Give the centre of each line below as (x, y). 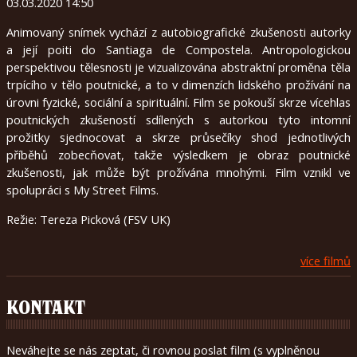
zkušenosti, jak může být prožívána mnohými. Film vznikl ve (178, 172)
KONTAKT (46, 308)
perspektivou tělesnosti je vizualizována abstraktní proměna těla (178, 67)
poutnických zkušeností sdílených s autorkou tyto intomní (178, 119)
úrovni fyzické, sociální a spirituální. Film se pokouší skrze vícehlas (178, 102)
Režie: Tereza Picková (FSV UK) (88, 219)
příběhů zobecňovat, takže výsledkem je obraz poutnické (178, 154)
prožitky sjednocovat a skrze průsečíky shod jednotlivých (178, 137)
